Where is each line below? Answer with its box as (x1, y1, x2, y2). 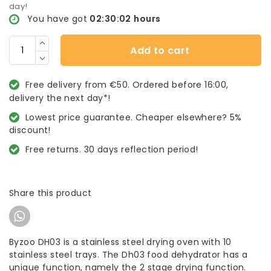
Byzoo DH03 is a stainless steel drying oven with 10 (9, 235, 232, 248)
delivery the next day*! (9, 91, 111, 104)
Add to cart (130, 44, 190, 58)
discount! (9, 123, 51, 136)
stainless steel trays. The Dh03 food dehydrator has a (9, 248, 248, 261)
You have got (27, 13, 88, 25)
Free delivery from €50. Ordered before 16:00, (25, 78, 229, 91)
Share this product (9, 186, 92, 199)
